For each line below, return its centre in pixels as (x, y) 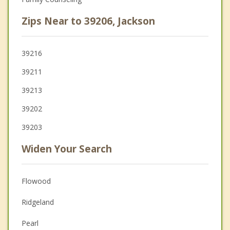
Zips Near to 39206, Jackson (88, 21)
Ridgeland (38, 202)
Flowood (36, 181)
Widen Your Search (67, 149)
